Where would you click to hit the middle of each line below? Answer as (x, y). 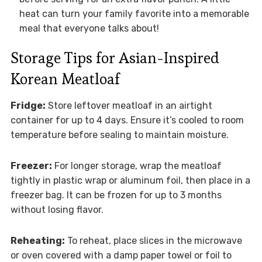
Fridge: (28, 106)
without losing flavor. (57, 210)
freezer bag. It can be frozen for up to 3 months (116, 195)
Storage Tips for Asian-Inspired (115, 58)
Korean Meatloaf (65, 79)
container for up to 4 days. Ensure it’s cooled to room (127, 120)
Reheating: (37, 241)
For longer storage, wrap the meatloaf (137, 166)
